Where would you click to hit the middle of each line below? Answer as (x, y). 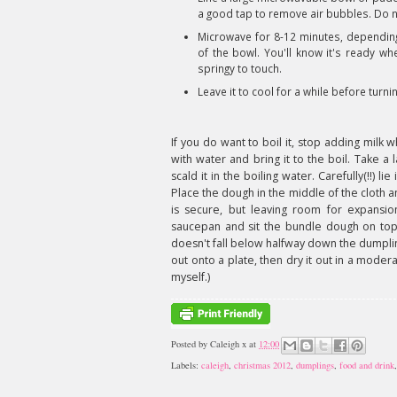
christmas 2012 (262, 366)
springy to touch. (240, 68)
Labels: (186, 366)
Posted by (191, 344)
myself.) (191, 277)
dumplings (315, 366)
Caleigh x (228, 344)
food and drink (367, 366)
